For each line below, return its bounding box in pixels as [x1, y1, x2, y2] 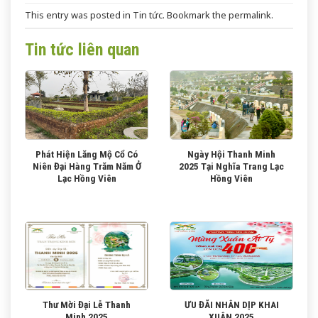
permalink [229, 9, 271, 22]
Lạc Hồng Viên [57, 172, 116, 184]
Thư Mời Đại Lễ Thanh [43, 299, 131, 311]
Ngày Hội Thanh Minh [187, 148, 275, 160]
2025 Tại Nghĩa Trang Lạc [179, 160, 284, 172]
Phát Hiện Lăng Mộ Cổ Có [35, 148, 138, 160]
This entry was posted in [25, 9, 133, 22]
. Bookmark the [163, 9, 229, 22]
